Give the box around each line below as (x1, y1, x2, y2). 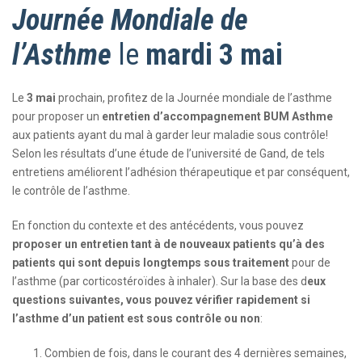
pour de (289, 256, 330, 269)
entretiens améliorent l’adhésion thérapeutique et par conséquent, (12, 166, 350, 179)
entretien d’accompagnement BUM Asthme (102, 110, 333, 123)
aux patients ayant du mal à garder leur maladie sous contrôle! (12, 128, 328, 141)
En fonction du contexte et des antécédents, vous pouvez (12, 219, 304, 232)
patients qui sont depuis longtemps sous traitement (12, 256, 289, 269)
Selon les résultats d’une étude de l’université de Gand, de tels (12, 147, 325, 160)
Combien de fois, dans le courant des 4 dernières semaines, (44, 347, 347, 360)
